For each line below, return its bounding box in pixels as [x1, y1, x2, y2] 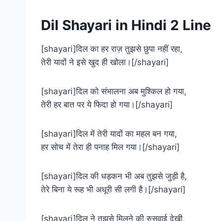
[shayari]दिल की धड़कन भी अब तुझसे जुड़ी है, [41, 171, 187, 181]
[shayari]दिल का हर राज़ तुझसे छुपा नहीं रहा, [41, 43, 183, 54]
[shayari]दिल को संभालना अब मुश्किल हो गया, [41, 86, 186, 96]
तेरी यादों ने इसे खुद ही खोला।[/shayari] [41, 57, 169, 67]
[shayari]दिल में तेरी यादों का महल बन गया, [41, 128, 177, 139]
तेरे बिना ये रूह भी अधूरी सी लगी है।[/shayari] [41, 184, 185, 194]
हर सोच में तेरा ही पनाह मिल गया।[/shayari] [41, 142, 180, 152]
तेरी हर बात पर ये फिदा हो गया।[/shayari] [41, 99, 173, 110]
